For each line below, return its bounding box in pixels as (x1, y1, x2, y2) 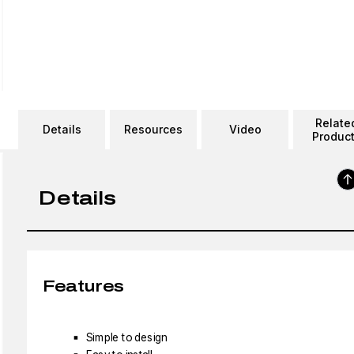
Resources (124, 122, 183, 136)
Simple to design (86, 330, 168, 345)
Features (43, 277, 124, 295)
